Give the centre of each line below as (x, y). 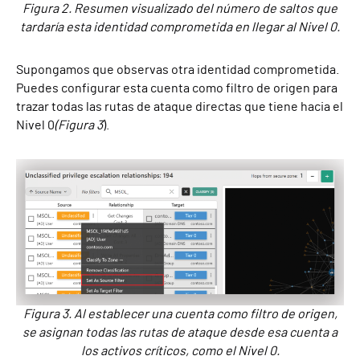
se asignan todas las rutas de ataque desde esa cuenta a (180, 333)
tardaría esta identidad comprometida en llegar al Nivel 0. (180, 27)
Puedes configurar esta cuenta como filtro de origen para (177, 88)
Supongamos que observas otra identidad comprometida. (178, 70)
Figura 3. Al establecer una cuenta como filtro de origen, (180, 315)
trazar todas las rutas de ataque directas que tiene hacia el (180, 106)
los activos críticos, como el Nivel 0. (180, 352)
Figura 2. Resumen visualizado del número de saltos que (180, 8)
